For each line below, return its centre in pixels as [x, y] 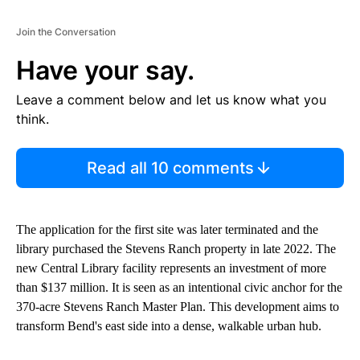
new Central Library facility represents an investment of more [171, 268]
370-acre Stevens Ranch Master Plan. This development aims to [178, 307]
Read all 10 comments [170, 168]
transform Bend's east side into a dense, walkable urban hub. [169, 326]
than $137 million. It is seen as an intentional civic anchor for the [179, 288]
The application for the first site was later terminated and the [167, 230]
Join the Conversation [66, 32]
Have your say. [105, 71]
